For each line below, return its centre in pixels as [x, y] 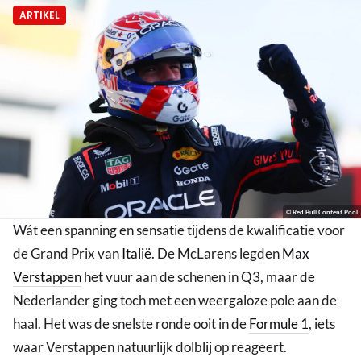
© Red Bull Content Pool [322, 212]
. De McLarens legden [217, 254]
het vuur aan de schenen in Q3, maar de [198, 277]
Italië [137, 254]
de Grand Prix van [67, 254]
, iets [322, 324]
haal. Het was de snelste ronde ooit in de [131, 324]
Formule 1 [279, 324]
